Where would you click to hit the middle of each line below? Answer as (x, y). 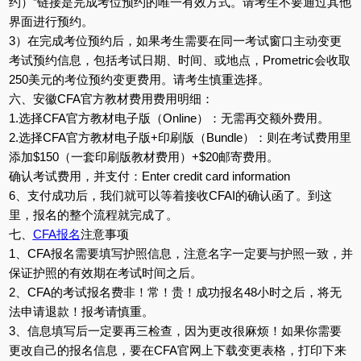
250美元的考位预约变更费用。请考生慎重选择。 (139, 79)
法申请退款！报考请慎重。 (81, 311)
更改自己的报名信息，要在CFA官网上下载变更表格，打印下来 (177, 350)
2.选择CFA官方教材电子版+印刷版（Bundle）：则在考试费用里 (180, 137)
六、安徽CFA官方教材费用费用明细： (111, 98)
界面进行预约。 (51, 21)
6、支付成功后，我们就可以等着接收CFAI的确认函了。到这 (170, 195)
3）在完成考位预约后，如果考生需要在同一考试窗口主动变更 (175, 40)
